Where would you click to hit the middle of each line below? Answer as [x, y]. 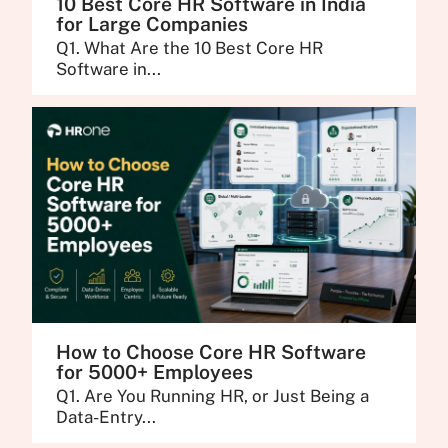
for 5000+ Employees [155, 372]
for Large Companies [152, 23]
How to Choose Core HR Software [211, 352]
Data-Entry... [106, 417]
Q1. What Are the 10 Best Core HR [190, 48]
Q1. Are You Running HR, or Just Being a [213, 396]
